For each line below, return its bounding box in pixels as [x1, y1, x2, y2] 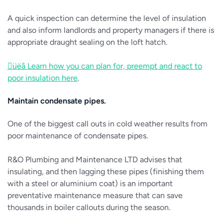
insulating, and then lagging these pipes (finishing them [7, 167, 204, 176]
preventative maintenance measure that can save [7, 191, 183, 200]
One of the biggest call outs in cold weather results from [7, 119, 208, 128]
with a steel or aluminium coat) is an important [7, 179, 173, 188]
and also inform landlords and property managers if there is [7, 25, 214, 35]
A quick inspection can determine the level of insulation [7, 13, 206, 23]
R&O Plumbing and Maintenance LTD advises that [7, 155, 182, 164]
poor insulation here [7, 73, 78, 83]
